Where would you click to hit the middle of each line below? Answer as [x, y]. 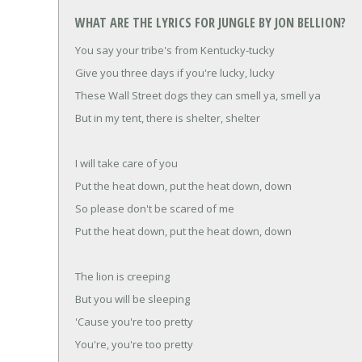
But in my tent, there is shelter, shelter [168, 118]
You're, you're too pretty [134, 344]
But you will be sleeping [133, 299]
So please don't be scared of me [155, 208]
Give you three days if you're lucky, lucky [175, 72]
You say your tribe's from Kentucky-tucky [175, 50]
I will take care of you [126, 163]
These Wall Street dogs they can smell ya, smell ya [198, 95]
